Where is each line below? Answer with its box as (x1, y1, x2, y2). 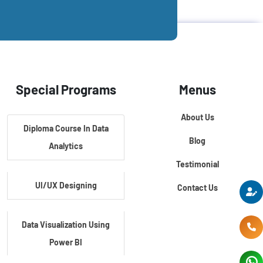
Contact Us (177, 183, 218, 193)
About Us (180, 112, 214, 122)
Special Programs (15, 82, 116, 97)
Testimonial (176, 159, 219, 169)
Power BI (49, 237, 82, 247)
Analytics (49, 141, 83, 151)
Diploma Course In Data (23, 123, 109, 133)
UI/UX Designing (35, 180, 97, 190)
